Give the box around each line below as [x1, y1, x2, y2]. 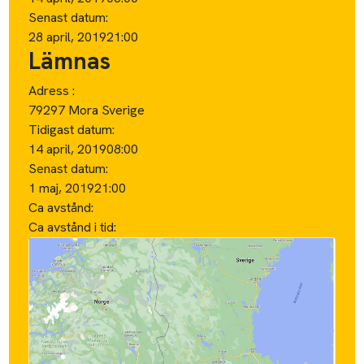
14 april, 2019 [28, 140, 107, 158]
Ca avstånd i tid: [28, 218, 120, 236]
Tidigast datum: [28, 120, 115, 138]
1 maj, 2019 [28, 179, 95, 197]
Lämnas [28, 45, 111, 76]
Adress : [28, 81, 76, 99]
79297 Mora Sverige [28, 101, 145, 119]
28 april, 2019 [28, 28, 107, 45]
